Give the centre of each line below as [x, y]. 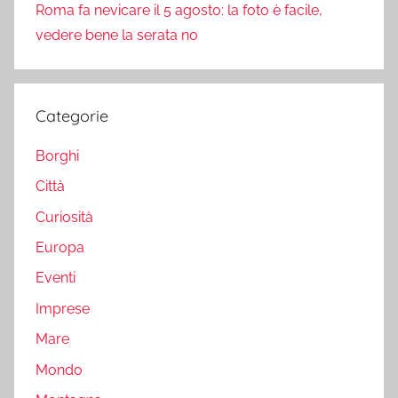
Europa [60, 248]
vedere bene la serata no [117, 35]
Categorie [72, 115]
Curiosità [64, 217]
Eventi [56, 278]
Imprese [63, 308]
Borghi [57, 155]
